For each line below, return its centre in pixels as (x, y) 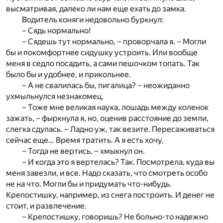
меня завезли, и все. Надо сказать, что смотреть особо (107, 173)
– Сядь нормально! (56, 31)
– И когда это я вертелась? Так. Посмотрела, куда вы (118, 162)
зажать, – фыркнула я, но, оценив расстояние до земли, (107, 118)
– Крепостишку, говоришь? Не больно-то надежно (115, 217)
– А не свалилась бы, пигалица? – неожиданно (106, 86)
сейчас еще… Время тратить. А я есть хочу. (85, 140)
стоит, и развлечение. (46, 206)
